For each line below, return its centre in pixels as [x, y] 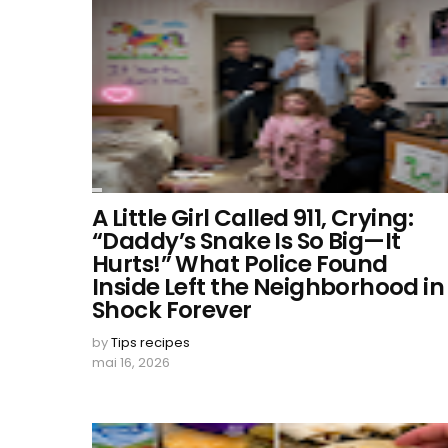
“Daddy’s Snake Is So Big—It [246, 241]
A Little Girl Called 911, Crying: [253, 218]
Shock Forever [172, 310]
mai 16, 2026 [131, 362]
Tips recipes [150, 342]
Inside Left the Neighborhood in [268, 287]
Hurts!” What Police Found [240, 264]
